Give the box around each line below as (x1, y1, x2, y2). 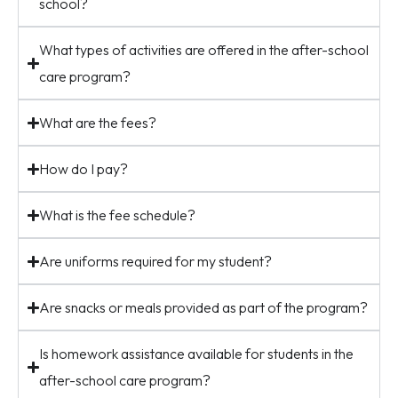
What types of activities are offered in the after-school (39, 41, 370, 59)
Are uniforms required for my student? (39, 252, 273, 270)
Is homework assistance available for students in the (39, 345, 354, 362)
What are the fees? (39, 114, 157, 131)
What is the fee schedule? (39, 206, 196, 224)
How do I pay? (39, 160, 129, 178)
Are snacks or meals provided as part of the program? (39, 298, 369, 316)
